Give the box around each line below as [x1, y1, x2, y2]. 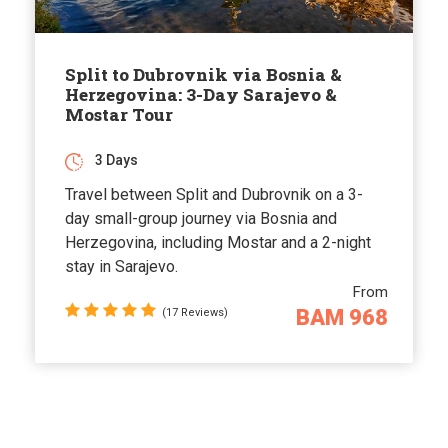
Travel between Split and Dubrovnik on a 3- [65, 185, 363, 205]
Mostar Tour [65, 103, 173, 127]
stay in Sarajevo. [65, 257, 178, 277]
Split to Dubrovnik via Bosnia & [65, 63, 341, 87]
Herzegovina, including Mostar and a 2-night [65, 233, 371, 253]
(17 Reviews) [162, 306, 228, 320]
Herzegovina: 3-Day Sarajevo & [65, 83, 336, 107]
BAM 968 [296, 305, 388, 331]
